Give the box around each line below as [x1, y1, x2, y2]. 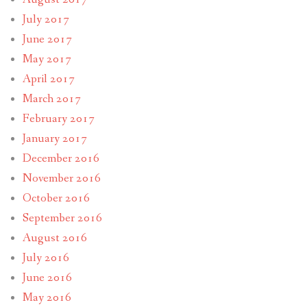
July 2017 [22, 11, 69, 27]
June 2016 [22, 269, 72, 286]
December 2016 [22, 150, 99, 167]
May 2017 [22, 51, 71, 67]
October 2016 [22, 190, 90, 206]
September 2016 [22, 210, 102, 226]
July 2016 [22, 249, 69, 266]
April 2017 [22, 71, 75, 87]
